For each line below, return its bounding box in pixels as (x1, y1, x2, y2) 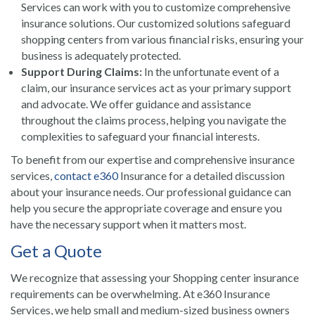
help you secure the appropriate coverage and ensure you (11, 201, 282, 214)
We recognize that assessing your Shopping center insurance (11, 271, 299, 284)
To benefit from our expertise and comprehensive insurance (11, 153, 295, 166)
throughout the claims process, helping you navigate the (21, 113, 286, 127)
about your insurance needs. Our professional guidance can (11, 185, 291, 198)
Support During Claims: (21, 65, 142, 78)
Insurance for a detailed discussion (120, 169, 285, 182)
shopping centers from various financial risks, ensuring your (21, 32, 304, 46)
